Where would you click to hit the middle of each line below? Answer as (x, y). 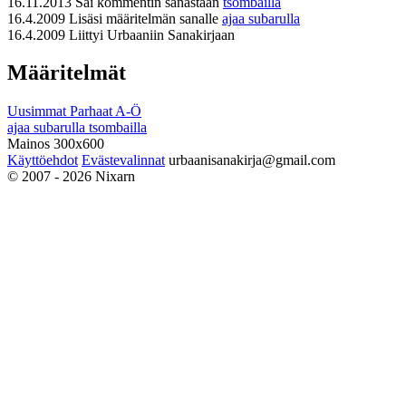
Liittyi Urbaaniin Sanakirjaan (152, 34)
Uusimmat (39, 111)
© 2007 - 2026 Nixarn (71, 177)
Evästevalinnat (123, 160)
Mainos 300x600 (56, 144)
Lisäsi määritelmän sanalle (145, 18)
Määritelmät (67, 73)
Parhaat (92, 111)
